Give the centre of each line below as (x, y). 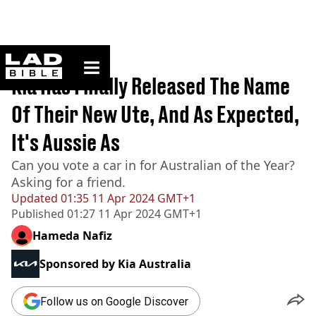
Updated (35, 198)
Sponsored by (79, 264)
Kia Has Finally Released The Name (151, 86)
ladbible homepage (104, 59)
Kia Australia (154, 264)
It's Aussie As (66, 142)
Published (38, 214)
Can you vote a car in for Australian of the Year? (153, 165)
